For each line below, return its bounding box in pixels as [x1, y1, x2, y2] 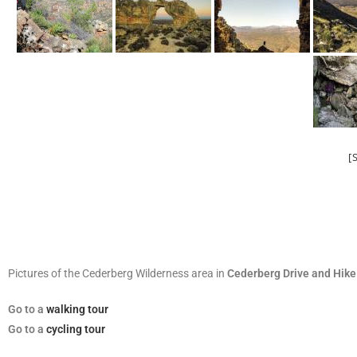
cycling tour [46, 323, 105, 335]
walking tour [46, 303, 108, 316]
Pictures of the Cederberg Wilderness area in [8, 267, 227, 280]
